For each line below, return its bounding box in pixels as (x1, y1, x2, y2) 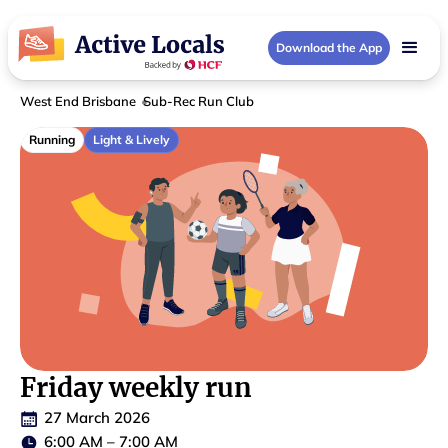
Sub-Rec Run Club (143, 93, 254, 109)
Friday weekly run (20, 371, 252, 405)
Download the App (276, 39, 382, 55)
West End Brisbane (20, 93, 136, 109)
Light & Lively (93, 132, 170, 148)
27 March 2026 (44, 408, 151, 428)
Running (29, 132, 75, 148)
